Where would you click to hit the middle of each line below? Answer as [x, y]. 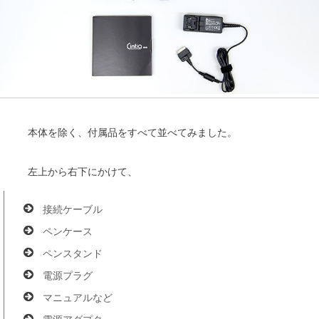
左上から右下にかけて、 [83, 171]
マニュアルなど [78, 297]
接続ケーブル [73, 209]
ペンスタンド [73, 253]
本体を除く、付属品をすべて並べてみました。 [133, 132]
